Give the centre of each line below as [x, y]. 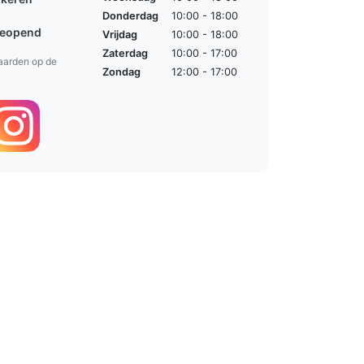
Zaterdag [125, 53]
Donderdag [130, 15]
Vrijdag [119, 34]
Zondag [121, 71]
